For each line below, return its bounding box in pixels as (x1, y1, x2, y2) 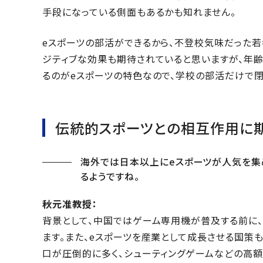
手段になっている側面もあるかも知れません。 (42, 5, 237, 19)
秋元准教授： (42, 197, 97, 211)
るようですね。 (80, 169, 140, 184)
